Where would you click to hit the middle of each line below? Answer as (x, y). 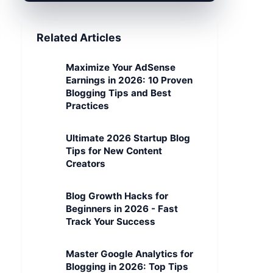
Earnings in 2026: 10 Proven (129, 80)
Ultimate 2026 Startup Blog (128, 138)
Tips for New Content (114, 151)
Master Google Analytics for (129, 254)
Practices (87, 106)
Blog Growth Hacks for (117, 196)
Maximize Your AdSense (121, 67)
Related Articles (79, 37)
